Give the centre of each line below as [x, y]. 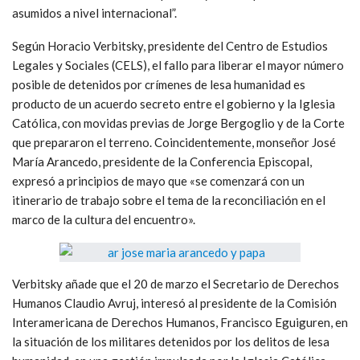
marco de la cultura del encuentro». [104, 219]
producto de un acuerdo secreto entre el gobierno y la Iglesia [174, 103]
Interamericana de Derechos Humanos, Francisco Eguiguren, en [180, 322]
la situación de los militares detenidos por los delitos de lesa [171, 341]
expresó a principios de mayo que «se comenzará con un [158, 180]
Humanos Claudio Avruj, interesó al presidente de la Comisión [174, 303]
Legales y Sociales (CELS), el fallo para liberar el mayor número [178, 65]
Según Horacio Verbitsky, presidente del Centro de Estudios [170, 45]
